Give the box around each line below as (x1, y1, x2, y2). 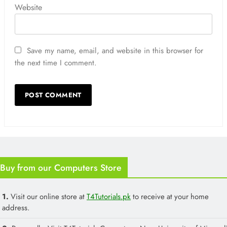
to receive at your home (131, 191, 209, 202)
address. (2, 202, 29, 213)
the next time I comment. (15, 57, 97, 68)
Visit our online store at (11, 191, 87, 202)
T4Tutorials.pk (87, 191, 131, 202)
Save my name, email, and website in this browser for (27, 45, 203, 56)
